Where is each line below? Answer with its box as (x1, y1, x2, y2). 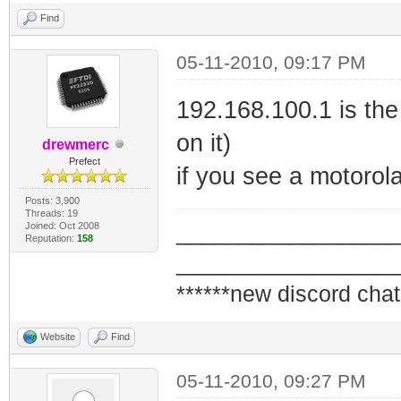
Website (40, 330, 75, 342)
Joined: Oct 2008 (24, 219, 99, 231)
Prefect (68, 155, 100, 166)
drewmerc (41, 136, 109, 152)
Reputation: (24, 232, 77, 243)
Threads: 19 (24, 207, 78, 218)
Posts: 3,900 (24, 194, 80, 206)
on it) (175, 129, 231, 157)
